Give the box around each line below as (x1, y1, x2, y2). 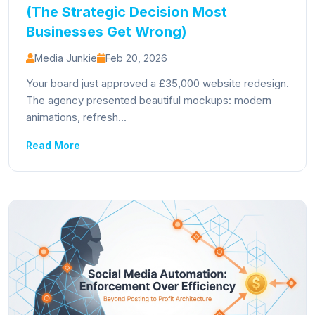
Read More (26, 139, 80, 151)
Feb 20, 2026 (105, 52, 167, 64)
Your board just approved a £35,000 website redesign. (26, 77, 289, 90)
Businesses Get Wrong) (26, 23, 187, 40)
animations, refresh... (26, 110, 127, 124)
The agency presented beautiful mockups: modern (26, 94, 271, 107)
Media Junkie (34, 52, 97, 64)
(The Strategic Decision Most (26, 4, 227, 20)
